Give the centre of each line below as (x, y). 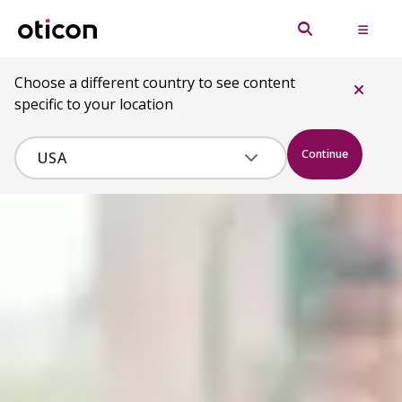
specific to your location (94, 104)
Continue (325, 154)
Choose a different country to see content (155, 83)
